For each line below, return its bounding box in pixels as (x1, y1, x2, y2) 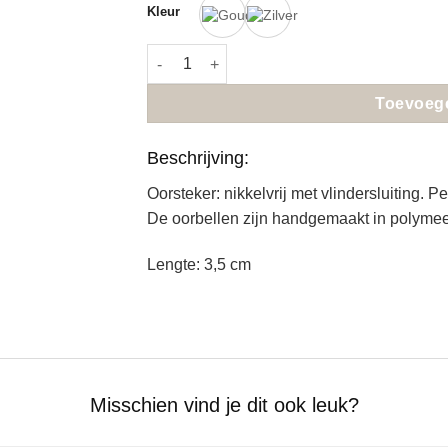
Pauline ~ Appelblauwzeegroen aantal (146, 46, 403, 63)
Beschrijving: (147, 147, 250, 168)
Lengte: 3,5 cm (147, 255, 252, 273)
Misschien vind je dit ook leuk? (89, 393, 359, 416)
